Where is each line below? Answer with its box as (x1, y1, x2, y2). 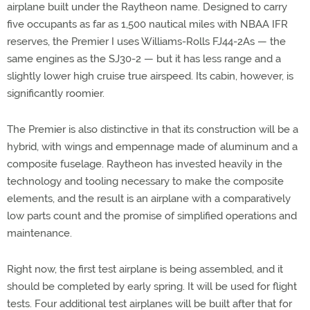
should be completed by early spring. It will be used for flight (7, 280, 297, 293)
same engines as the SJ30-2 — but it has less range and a (7, 53, 281, 65)
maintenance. (7, 227, 72, 239)
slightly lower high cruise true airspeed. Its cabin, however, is (7, 70, 293, 82)
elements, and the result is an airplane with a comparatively (7, 192, 291, 205)
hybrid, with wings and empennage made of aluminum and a (7, 140, 298, 153)
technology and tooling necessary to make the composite (7, 175, 284, 188)
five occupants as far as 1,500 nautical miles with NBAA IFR (7, 18, 288, 30)
